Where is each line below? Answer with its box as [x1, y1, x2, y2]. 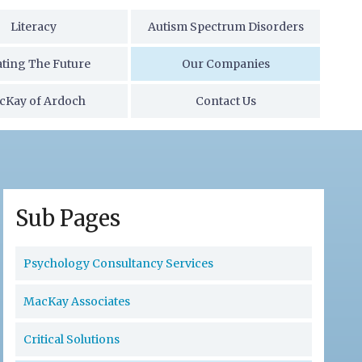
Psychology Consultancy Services [23, 256, 214, 271]
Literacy [10, 19, 57, 34]
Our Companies [181, 57, 270, 71]
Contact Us [195, 94, 256, 108]
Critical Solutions [23, 332, 120, 347]
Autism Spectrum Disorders [147, 19, 304, 34]
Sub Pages [15, 204, 121, 233]
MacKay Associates [23, 294, 131, 309]
